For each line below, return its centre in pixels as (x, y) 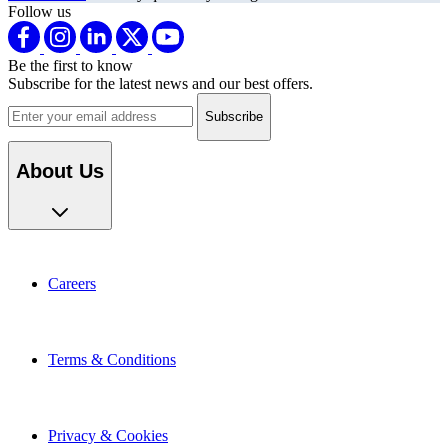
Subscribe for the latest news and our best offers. (160, 78)
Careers (72, 278)
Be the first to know (70, 60)
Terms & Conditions (112, 354)
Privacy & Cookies (108, 430)
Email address (51, 95)
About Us (60, 165)
